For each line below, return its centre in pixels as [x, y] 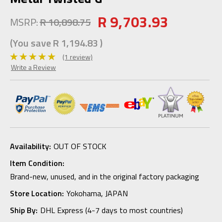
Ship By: [24, 210]
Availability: [30, 146]
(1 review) [77, 56]
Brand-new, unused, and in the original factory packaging [105, 176]
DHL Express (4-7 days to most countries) [111, 210]
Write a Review [33, 67]
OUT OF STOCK [80, 146]
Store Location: [37, 193]
